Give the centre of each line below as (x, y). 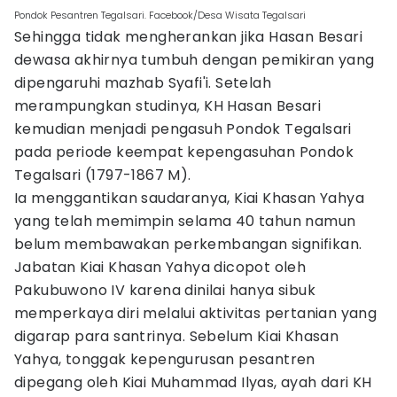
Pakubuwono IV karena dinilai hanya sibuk (165, 290)
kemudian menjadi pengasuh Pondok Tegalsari (183, 129)
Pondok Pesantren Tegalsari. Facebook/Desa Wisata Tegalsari (160, 15)
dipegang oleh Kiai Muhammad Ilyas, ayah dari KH (193, 382)
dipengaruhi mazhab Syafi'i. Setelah (143, 83)
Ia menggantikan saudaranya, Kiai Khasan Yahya (189, 198)
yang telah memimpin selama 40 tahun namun (185, 221)
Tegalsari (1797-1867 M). (103, 175)
